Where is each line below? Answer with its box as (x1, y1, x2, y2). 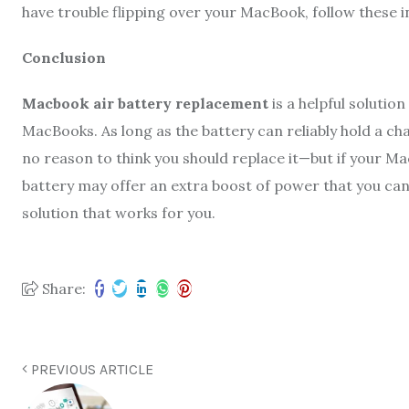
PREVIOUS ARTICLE (27, 361, 153, 378)
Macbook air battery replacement (22, 94, 268, 112)
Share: (38, 279, 86, 298)
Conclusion (22, 48, 106, 67)
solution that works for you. (22, 204, 215, 222)
